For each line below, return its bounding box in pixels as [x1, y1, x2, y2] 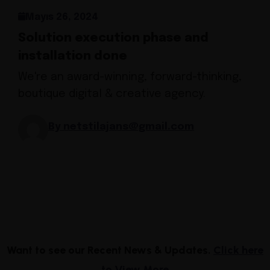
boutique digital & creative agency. [18, 88, 206, 99]
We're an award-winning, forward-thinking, [18, 71, 242, 83]
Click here [213, 243, 263, 257]
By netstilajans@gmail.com [48, 122, 194, 133]
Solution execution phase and [18, 31, 209, 45]
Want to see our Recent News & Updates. [7, 243, 213, 257]
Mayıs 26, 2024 [25, 11, 98, 22]
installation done [18, 49, 127, 63]
